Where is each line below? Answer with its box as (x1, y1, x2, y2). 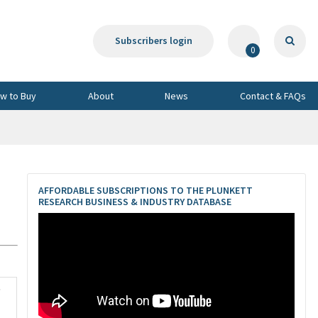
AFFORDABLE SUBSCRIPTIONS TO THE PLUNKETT (38, 184, 253, 197)
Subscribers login (114, 34, 192, 47)
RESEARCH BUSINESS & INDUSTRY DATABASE (38, 195, 231, 208)
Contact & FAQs (240, 89, 306, 102)
